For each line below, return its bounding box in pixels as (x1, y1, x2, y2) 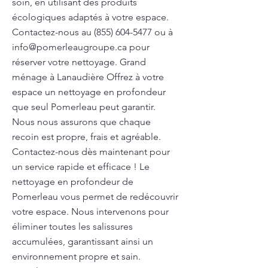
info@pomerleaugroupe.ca (12, 41, 127, 53)
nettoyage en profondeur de (12, 176, 133, 187)
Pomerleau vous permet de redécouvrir (12, 191, 178, 202)
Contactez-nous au (12, 26, 94, 38)
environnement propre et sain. (12, 251, 141, 262)
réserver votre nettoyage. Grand (12, 56, 146, 68)
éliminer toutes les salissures (12, 221, 133, 232)
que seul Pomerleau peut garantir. (12, 101, 156, 112)
